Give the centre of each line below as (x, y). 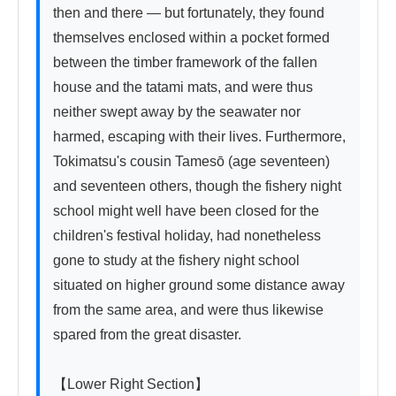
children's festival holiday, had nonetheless (187, 236)
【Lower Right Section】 (131, 385)
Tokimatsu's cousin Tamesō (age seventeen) (191, 162)
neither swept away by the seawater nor (177, 112)
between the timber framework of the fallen (185, 63)
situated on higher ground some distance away (199, 286)
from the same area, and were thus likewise (188, 310)
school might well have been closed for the (186, 211)
